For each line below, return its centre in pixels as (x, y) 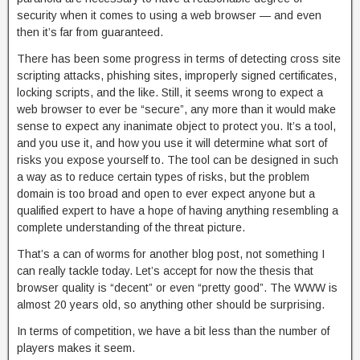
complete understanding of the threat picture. (131, 227)
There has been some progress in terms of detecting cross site (179, 59)
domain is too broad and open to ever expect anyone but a (166, 194)
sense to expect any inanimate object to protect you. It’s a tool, (176, 126)
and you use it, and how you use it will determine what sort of (172, 143)
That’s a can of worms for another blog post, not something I (171, 254)
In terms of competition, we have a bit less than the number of (173, 331)
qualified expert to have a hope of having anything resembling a (178, 211)
